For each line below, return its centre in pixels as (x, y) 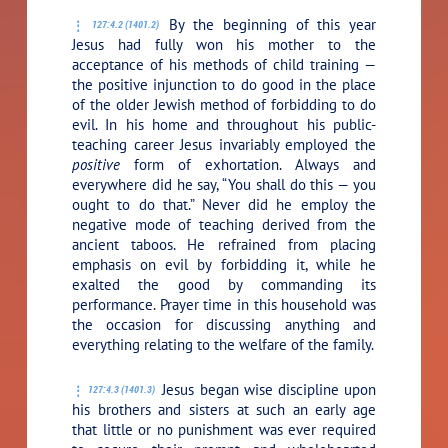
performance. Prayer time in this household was (224, 304)
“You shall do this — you (299, 184)
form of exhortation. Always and (248, 164)
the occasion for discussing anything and (224, 324)
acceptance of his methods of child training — (224, 64)
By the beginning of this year (268, 24)
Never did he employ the (284, 204)
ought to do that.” (133, 204)
